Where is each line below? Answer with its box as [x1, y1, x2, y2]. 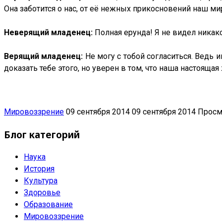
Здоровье [24, 187, 60, 197]
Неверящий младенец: [4, 28, 93, 38]
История [24, 164, 55, 173]
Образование [24, 199, 73, 209]
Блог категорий [4, 128, 80, 141]
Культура [24, 175, 57, 185]
